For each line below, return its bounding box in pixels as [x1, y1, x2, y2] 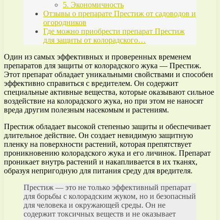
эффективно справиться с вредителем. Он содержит [4, 79, 178, 88]
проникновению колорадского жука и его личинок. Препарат [4, 149, 211, 158]
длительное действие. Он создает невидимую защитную [4, 131, 193, 140]
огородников [43, 18, 86, 27]
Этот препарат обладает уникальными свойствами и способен [4, 70, 213, 79]
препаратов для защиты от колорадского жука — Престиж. [4, 61, 201, 70]
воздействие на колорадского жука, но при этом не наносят [4, 97, 203, 106]
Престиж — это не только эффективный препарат [24, 183, 191, 192]
